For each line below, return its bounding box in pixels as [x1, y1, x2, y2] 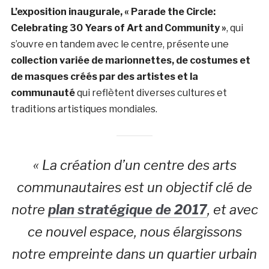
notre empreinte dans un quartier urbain [12, 246, 257, 262]
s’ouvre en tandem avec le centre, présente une [10, 38, 229, 50]
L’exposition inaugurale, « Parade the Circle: [10, 5, 216, 17]
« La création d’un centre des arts [32, 157, 237, 173]
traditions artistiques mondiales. [10, 103, 157, 115]
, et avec [207, 201, 258, 217]
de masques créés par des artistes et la [10, 70, 198, 82]
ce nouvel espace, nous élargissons [27, 223, 242, 240]
